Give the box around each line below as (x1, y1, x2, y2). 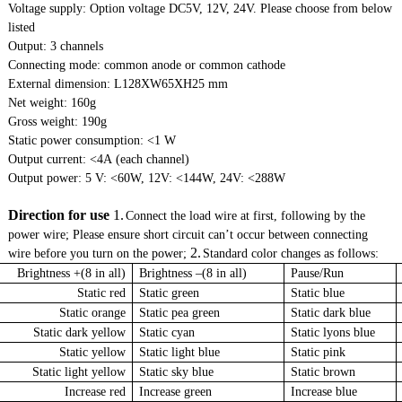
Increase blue (291, 385, 358, 399)
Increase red (65, 385, 127, 399)
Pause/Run (291, 267, 345, 281)
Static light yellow (32, 365, 127, 380)
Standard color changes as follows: (203, 247, 380, 261)
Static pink (291, 345, 346, 360)
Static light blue (139, 345, 221, 360)
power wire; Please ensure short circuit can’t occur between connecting (8, 228, 369, 242)
